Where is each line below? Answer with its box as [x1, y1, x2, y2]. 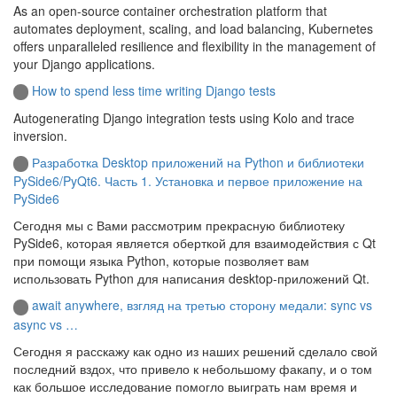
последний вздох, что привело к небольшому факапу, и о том [13, 359, 372, 378]
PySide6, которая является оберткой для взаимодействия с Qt [13, 234, 376, 253]
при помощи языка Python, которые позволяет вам [13, 252, 309, 270]
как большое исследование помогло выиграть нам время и [13, 377, 357, 395]
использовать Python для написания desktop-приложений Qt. [13, 269, 370, 288]
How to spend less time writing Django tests [32, 81, 276, 99]
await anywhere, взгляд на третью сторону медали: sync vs [32, 296, 372, 315]
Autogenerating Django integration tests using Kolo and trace [13, 108, 354, 127]
